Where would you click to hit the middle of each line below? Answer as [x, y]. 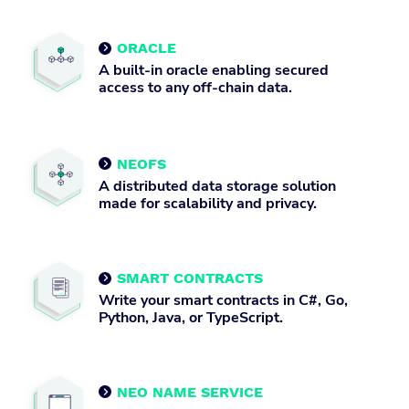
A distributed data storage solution [217, 186]
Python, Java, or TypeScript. [191, 318]
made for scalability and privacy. [208, 203]
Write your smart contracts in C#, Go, [223, 301]
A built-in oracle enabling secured [214, 70]
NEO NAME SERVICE [190, 392]
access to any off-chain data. [195, 88]
